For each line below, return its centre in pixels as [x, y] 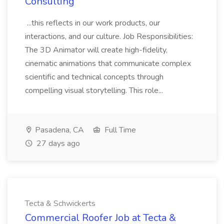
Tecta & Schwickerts [60, 203]
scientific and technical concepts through [94, 77]
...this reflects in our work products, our [92, 23]
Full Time [119, 130]
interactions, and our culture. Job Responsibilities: [109, 36]
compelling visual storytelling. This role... [95, 90]
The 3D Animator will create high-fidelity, [96, 50]
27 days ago [57, 143]
